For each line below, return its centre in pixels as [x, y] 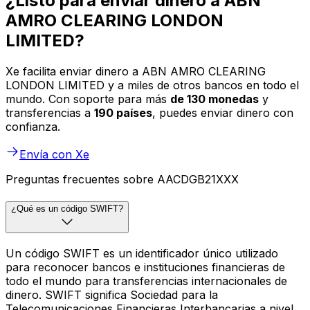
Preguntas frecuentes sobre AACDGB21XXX [122, 180]
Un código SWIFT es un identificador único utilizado [142, 253]
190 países [123, 113]
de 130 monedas [215, 99]
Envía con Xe [54, 155]
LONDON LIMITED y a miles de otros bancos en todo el [152, 85]
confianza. [33, 127]
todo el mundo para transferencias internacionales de [146, 281]
